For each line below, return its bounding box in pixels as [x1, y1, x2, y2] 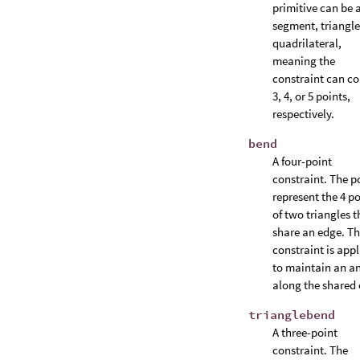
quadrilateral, [272, 35, 342, 51]
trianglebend [248, 307, 335, 322]
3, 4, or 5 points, [272, 88, 350, 104]
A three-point [272, 325, 337, 340]
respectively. [272, 106, 334, 121]
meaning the [272, 53, 335, 68]
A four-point [272, 153, 332, 169]
